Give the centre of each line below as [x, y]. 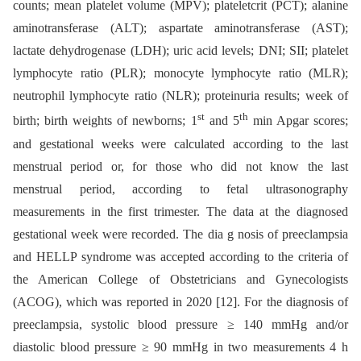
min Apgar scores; [298, 121]
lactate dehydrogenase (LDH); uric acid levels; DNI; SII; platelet [180, 51]
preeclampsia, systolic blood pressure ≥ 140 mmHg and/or [180, 324]
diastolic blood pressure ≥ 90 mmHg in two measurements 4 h [180, 346]
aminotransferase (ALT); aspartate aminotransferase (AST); [180, 28]
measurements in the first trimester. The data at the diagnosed [180, 211]
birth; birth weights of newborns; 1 [105, 121]
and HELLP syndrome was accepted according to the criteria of [180, 256]
